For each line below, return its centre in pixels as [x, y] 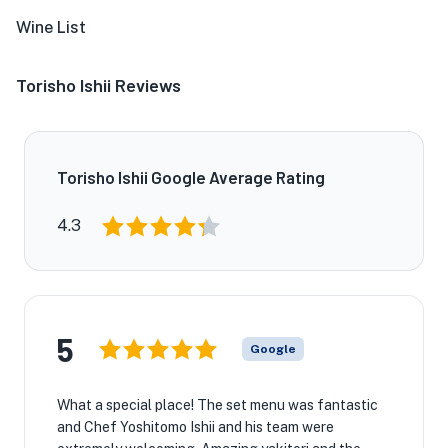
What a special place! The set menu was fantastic [217, 405]
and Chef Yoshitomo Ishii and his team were [195, 427]
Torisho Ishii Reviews [98, 85]
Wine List [51, 27]
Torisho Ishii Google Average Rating [191, 177]
